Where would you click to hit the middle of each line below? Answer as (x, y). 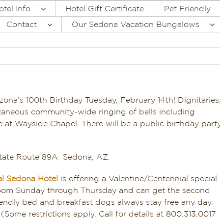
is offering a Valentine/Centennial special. (138, 179)
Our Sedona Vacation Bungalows (136, 24)
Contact (22, 24)
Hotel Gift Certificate (105, 9)
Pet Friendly (188, 9)
